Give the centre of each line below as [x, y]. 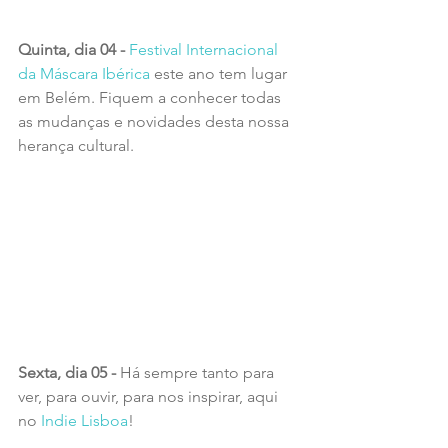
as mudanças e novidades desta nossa [155, 122]
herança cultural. [76, 146]
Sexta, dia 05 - [69, 372]
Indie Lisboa [84, 420]
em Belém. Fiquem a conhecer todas [151, 98]
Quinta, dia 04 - [71, 50]
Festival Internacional [203, 50]
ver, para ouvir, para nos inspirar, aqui [150, 396]
